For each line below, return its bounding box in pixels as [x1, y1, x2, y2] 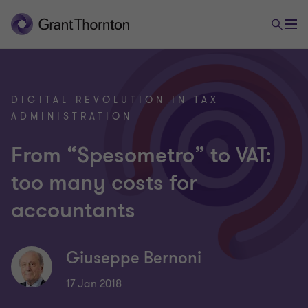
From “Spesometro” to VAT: [11, 141, 272, 170]
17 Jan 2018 [66, 276, 122, 291]
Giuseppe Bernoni [66, 247, 201, 269]
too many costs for [11, 168, 197, 197]
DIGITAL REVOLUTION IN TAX [11, 93, 219, 107]
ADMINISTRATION [11, 110, 133, 123]
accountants [11, 196, 135, 225]
